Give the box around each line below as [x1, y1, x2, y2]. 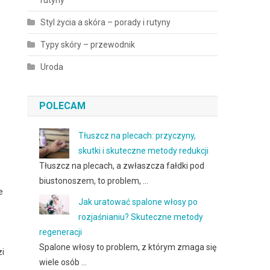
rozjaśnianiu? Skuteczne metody [78, 212, 204, 222]
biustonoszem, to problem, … [39, 176, 149, 186]
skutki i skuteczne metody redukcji [78, 146, 209, 155]
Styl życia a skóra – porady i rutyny [40, 17, 171, 27]
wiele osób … [39, 257, 87, 267]
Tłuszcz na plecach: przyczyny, [78, 131, 196, 140]
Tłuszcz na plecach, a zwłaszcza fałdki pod [39, 161, 205, 171]
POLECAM [39, 100, 86, 111]
